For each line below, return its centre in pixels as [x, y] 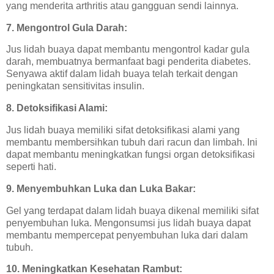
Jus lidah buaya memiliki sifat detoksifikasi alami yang [123, 130]
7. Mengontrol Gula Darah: [67, 28]
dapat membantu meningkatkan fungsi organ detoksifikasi [131, 154]
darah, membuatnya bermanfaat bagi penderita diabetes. [128, 62]
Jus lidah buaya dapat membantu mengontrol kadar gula [128, 50]
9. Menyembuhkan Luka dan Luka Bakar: [101, 188]
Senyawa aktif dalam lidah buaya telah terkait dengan [122, 74]
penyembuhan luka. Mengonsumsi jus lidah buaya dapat [128, 223]
